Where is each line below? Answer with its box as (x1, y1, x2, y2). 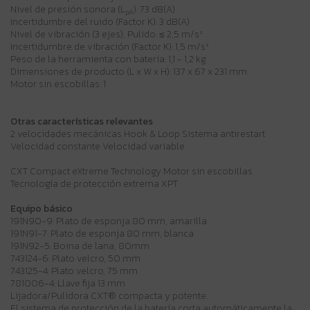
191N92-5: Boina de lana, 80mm (10, 239, 149, 254)
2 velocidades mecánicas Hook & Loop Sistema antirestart (10, 127, 265, 142)
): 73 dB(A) (134, 2, 175, 17)
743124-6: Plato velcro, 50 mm (10, 251, 140, 266)
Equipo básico (10, 201, 73, 217)
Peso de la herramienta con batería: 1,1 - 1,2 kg (10, 52, 206, 67)
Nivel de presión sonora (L (10, 2, 125, 17)
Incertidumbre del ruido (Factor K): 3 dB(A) (10, 15, 190, 30)
